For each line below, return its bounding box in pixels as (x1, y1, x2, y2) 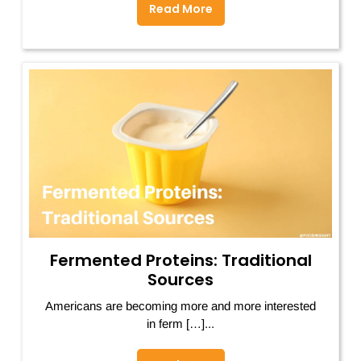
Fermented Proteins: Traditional (49, 248, 312, 272)
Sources (147, 268, 214, 291)
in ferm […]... (147, 316, 214, 330)
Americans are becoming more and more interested (45, 298, 316, 313)
